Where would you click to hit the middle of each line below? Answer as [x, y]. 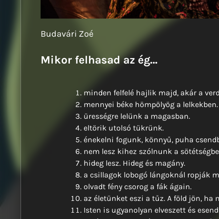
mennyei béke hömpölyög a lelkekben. [151, 104]
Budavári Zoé [67, 34]
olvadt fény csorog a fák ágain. [138, 186]
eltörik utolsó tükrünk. [124, 128]
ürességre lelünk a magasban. [137, 116]
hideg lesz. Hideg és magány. [134, 163]
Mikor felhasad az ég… [99, 60]
